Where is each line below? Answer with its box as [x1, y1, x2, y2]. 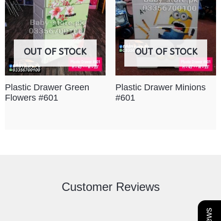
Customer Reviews [61, 180, 160, 194]
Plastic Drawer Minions [115, 82, 206, 93]
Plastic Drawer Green [4, 82, 89, 93]
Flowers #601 [4, 93, 58, 103]
